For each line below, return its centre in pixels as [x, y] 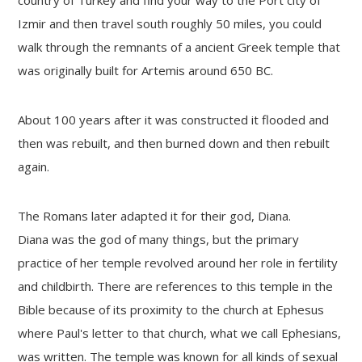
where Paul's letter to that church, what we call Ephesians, [180, 333]
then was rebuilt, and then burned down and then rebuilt [174, 143]
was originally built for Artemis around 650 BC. [146, 70]
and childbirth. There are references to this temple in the [176, 286]
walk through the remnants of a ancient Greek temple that [179, 46]
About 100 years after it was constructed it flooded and [174, 119]
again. [34, 166]
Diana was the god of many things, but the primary [159, 239]
